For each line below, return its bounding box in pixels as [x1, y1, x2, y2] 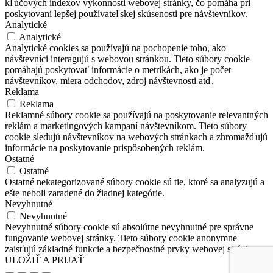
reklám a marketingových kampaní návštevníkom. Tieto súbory [5, 120, 247, 131]
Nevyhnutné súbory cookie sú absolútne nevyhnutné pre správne [5, 221, 253, 232]
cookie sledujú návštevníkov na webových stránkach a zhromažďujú [5, 131, 268, 142]
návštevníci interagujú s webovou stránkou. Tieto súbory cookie [5, 53, 250, 64]
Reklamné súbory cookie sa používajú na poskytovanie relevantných [5, 109, 268, 120]
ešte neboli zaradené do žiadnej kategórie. [5, 187, 165, 198]
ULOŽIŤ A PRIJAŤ [5, 254, 84, 265]
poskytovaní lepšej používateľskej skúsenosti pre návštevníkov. [5, 8, 247, 19]
